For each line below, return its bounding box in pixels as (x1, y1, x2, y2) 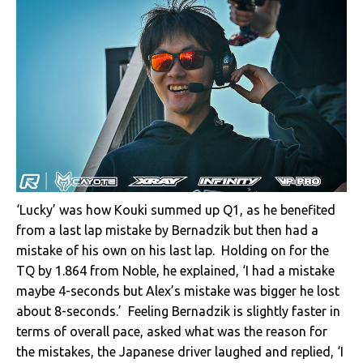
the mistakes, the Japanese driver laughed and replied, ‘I (16, 344, 344, 359)
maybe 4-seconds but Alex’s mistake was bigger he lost (16, 283, 340, 298)
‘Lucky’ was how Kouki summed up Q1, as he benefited (16, 202, 335, 217)
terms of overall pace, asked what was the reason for (16, 323, 327, 339)
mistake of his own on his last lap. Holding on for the (16, 242, 329, 258)
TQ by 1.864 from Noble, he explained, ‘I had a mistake (16, 263, 335, 278)
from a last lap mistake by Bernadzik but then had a (16, 222, 318, 237)
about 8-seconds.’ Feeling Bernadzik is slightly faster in (16, 303, 340, 318)
